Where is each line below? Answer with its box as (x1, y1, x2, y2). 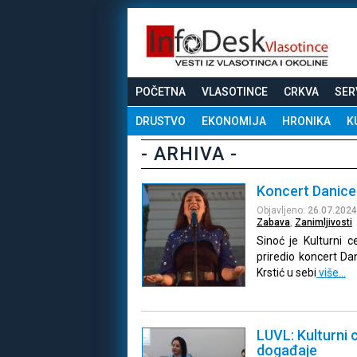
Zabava (256, 216, 290, 228)
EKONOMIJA (202, 114, 266, 127)
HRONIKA (282, 114, 331, 127)
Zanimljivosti (294, 216, 352, 228)
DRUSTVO (135, 114, 186, 127)
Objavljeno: (256, 204, 308, 216)
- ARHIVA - (141, 143, 238, 165)
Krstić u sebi (256, 265, 316, 279)
